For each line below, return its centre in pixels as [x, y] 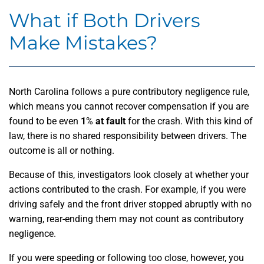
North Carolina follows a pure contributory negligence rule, [129, 92]
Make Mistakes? [83, 43]
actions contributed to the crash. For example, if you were [127, 189]
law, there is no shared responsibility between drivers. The [128, 136]
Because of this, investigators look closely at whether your [129, 175]
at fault [109, 121]
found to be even [45, 121]
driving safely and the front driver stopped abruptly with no [130, 204]
